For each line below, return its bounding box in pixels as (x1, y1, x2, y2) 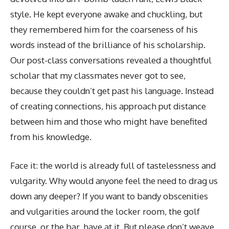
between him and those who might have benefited (10, 116, 207, 127)
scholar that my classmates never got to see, (10, 70, 186, 81)
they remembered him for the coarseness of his (10, 24, 198, 35)
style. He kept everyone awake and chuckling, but (10, 9, 202, 19)
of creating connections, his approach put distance (10, 101, 206, 111)
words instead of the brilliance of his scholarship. (10, 39, 205, 50)
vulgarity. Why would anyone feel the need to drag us (10, 175, 218, 186)
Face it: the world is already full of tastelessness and (10, 159, 216, 171)
